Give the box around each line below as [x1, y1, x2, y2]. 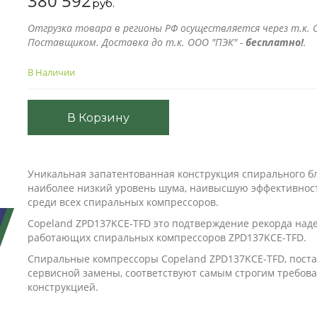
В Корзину [67, 110, 129, 125]
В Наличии [28, 66, 75, 79]
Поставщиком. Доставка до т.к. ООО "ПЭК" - [28, 35, 246, 49]
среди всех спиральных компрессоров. [28, 195, 219, 209]
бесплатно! [246, 35, 304, 49]
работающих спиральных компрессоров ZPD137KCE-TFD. [28, 231, 306, 244]
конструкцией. [28, 280, 98, 294]
